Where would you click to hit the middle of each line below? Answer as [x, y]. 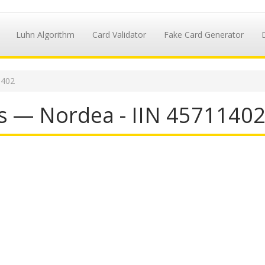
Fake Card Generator [203, 35]
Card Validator [119, 35]
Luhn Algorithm [45, 35]
